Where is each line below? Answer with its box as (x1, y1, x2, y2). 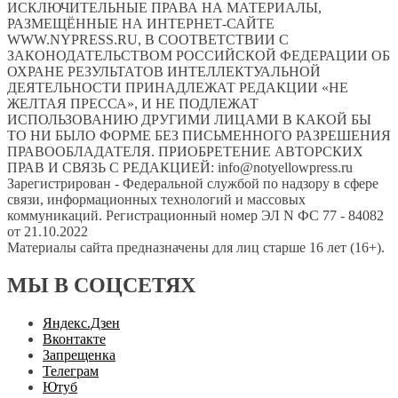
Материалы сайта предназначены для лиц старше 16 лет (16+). (7, 240, 385, 256)
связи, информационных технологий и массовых (7, 192, 306, 208)
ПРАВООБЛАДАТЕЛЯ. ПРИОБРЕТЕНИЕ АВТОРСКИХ (7, 144, 363, 160)
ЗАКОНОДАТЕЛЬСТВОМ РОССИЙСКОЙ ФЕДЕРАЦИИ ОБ (7, 48, 390, 64)
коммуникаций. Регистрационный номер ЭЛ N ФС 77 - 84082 (7, 208, 384, 224)
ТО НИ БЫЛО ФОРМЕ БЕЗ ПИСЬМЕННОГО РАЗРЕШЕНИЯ (7, 128, 391, 144)
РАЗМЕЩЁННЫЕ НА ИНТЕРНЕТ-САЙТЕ (7, 16, 275, 32)
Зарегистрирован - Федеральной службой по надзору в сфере (7, 176, 378, 192)
